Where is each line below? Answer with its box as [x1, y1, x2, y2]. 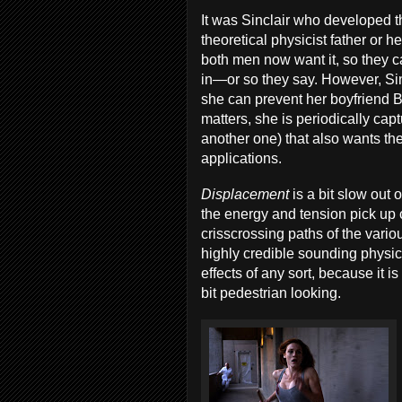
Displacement [201, 187, 293, 202]
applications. [201, 151, 282, 166]
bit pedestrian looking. [201, 285, 341, 301]
